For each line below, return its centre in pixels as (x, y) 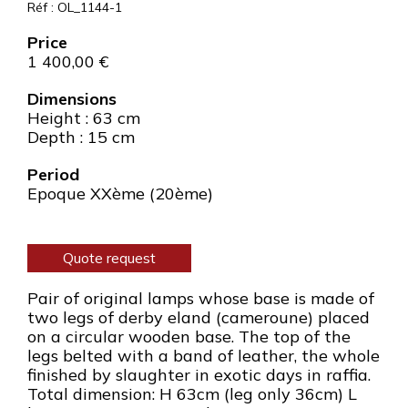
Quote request (109, 258)
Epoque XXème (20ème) (120, 194)
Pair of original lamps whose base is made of (201, 298)
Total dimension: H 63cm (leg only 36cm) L (192, 394)
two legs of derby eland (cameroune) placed (199, 317)
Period (53, 174)
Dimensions (72, 99)
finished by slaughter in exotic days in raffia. (199, 375)
